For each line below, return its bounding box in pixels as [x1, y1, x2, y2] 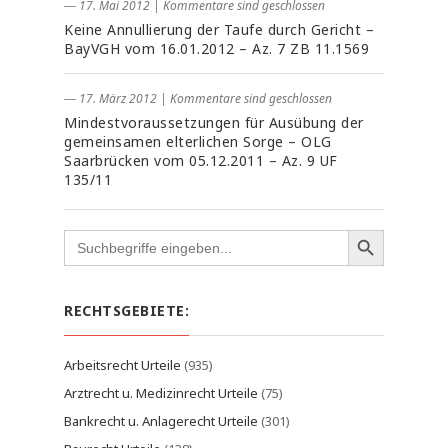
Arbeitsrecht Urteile [64, 356, 181, 374]
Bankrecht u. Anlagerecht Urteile [64, 412, 258, 430]
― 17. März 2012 [64, 90, 157, 107]
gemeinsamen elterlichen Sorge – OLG [64, 132, 332, 151]
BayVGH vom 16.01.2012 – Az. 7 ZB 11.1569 [64, 39, 369, 58]
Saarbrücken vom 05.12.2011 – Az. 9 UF [64, 151, 338, 170]
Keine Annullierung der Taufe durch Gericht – [64, 20, 374, 39]
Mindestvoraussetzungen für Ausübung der [64, 113, 364, 132]
